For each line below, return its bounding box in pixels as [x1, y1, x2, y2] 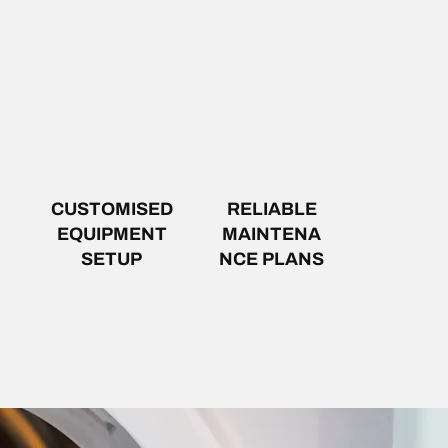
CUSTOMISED [50, 199, 173, 219]
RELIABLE [226, 199, 317, 219]
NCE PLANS [219, 249, 324, 269]
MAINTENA [222, 224, 321, 244]
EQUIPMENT [56, 224, 167, 244]
